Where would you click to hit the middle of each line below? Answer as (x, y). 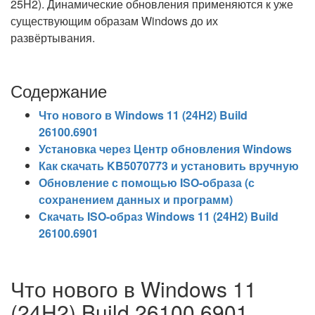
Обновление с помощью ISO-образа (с (147, 182)
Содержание (59, 90)
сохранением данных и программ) (136, 199)
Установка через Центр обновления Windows (165, 149)
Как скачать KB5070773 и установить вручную (169, 166)
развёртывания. (53, 38)
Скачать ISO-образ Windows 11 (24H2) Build (159, 216)
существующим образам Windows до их (114, 21)
